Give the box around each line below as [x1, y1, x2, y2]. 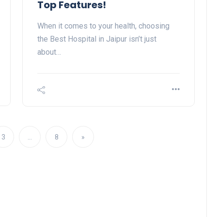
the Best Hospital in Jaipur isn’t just [37, 34, 156, 44]
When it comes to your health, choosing [37, 21, 170, 31]
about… [37, 47, 61, 57]
